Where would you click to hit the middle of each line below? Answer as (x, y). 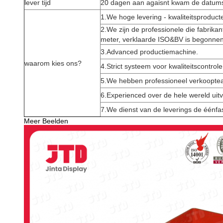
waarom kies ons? (53, 63)
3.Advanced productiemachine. (149, 52)
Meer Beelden (46, 121)
